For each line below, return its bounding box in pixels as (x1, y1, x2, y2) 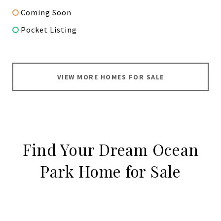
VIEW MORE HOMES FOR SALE (57, 73, 164, 82)
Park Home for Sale (40, 160, 181, 182)
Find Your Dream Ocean (22, 139, 199, 160)
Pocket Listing (21, 25, 77, 35)
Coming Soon (21, 7, 72, 18)
